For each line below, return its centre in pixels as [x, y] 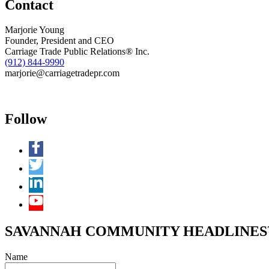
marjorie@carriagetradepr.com [62, 73]
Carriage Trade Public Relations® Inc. [77, 52]
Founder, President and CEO [59, 41]
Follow [26, 119]
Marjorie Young [35, 30]
